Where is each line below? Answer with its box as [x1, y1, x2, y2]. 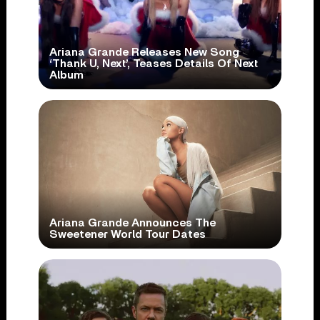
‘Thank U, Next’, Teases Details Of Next [49, 58, 258, 70]
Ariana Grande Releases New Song [49, 46, 239, 59]
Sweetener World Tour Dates [49, 229, 206, 241]
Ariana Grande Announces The [49, 217, 216, 229]
